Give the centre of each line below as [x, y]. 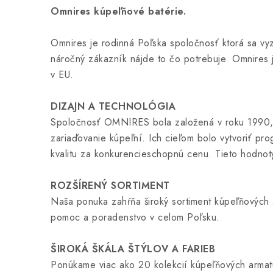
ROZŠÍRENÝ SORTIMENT [110, 186]
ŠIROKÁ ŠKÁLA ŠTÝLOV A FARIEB [133, 249]
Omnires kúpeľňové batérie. [118, 11]
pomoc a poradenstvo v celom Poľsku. [135, 217]
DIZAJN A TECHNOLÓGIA [113, 106]
